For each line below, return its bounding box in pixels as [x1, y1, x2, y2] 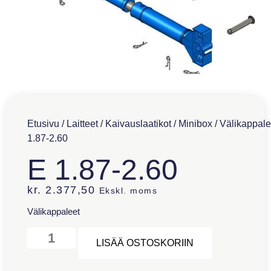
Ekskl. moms [99, 185, 157, 195]
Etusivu [27, 118, 59, 129]
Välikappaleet [27, 206, 80, 217]
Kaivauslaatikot [105, 118, 171, 129]
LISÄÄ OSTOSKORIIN [96, 238, 194, 249]
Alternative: [211, 230, 260, 241]
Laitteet [67, 118, 98, 129]
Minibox [178, 118, 212, 129]
